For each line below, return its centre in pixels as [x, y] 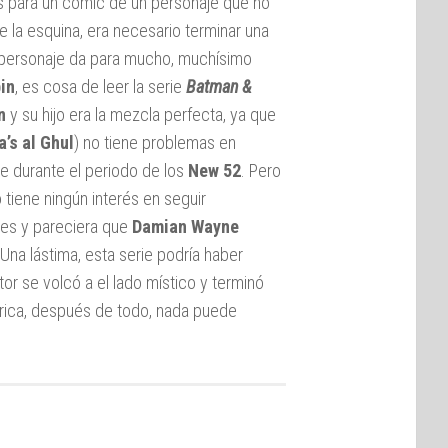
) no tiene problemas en [155, 142]
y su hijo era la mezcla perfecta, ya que [141, 114]
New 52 [214, 170]
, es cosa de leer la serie [98, 86]
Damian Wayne [185, 226]
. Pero [261, 170]
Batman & [219, 86]
